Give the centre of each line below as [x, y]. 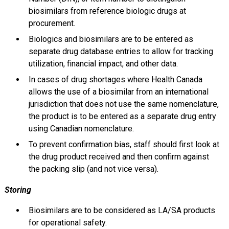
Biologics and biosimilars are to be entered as [111, 39]
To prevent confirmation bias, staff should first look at [124, 145]
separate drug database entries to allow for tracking [121, 52]
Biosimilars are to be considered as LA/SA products [122, 211]
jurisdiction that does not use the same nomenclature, [123, 104]
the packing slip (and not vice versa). [93, 169]
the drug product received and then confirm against [119, 157]
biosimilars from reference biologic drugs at [107, 11]
